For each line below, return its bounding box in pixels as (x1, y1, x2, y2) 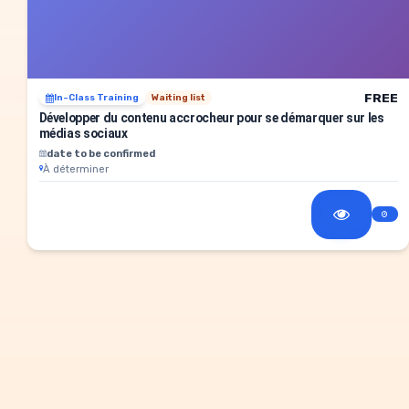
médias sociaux (38, 125, 128, 141)
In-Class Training (53, 92, 139, 104)
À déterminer (42, 162, 109, 175)
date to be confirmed (46, 146, 155, 160)
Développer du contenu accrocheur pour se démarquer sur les (38, 110, 384, 125)
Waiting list (151, 92, 205, 104)
